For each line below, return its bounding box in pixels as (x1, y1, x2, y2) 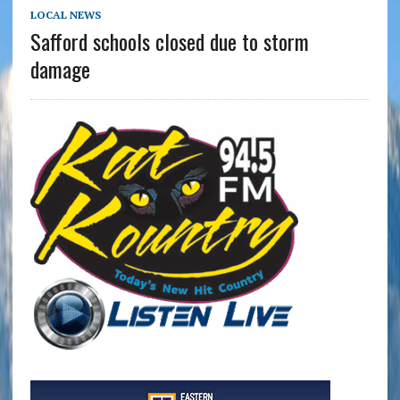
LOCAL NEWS (29, 7, 101, 21)
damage (29, 52, 90, 85)
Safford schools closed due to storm (29, 24, 309, 57)
